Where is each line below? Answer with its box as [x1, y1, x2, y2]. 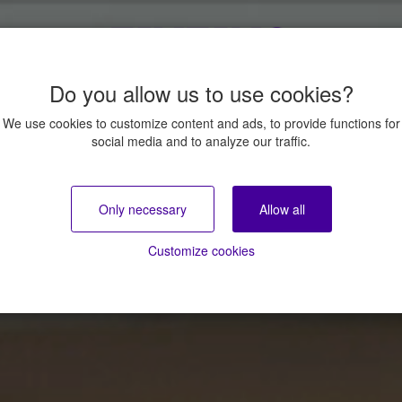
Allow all [258, 200, 305, 218]
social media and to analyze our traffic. [92, 132, 310, 150]
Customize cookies [147, 241, 255, 259]
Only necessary [98, 200, 187, 218]
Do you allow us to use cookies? [48, 77, 354, 109]
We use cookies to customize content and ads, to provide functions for [2, 114, 400, 132]
